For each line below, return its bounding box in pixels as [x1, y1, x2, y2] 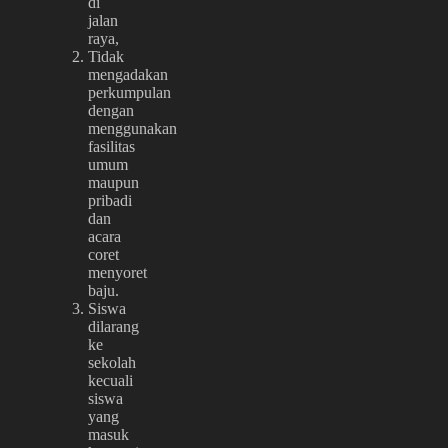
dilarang [88, 317, 139, 335]
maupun [88, 173, 139, 191]
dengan [88, 101, 134, 119]
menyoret [88, 263, 147, 281]
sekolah [88, 353, 136, 371]
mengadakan [88, 65, 168, 83]
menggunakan [88, 119, 177, 137]
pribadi [88, 191, 132, 209]
